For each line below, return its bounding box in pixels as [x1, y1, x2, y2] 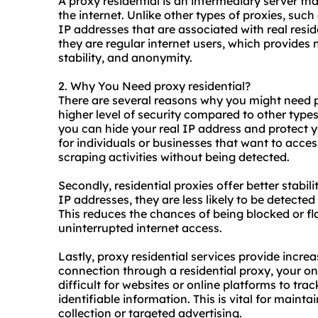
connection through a [58, 263, 180, 278]
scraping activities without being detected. [58, 150, 290, 165]
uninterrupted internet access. [58, 221, 222, 236]
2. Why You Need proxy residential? [58, 79, 251, 94]
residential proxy [180, 263, 270, 278]
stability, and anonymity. [58, 50, 192, 65]
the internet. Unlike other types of [58, 8, 243, 23]
